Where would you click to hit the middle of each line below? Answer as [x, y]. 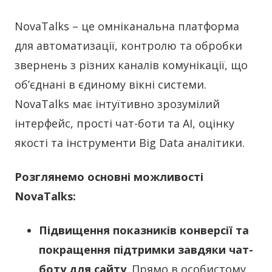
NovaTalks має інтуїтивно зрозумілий [117, 104]
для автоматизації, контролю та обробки [128, 46]
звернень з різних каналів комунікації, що [131, 65]
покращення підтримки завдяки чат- [146, 250]
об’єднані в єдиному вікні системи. [110, 85]
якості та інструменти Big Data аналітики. [130, 143]
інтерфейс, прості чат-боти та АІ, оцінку [124, 124]
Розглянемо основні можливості [109, 177]
